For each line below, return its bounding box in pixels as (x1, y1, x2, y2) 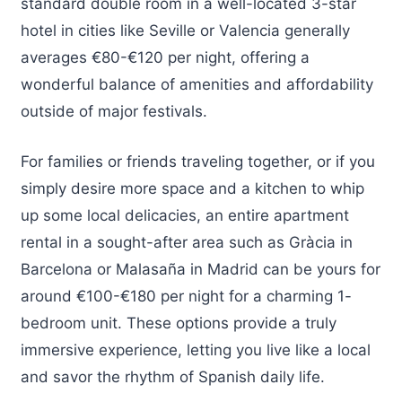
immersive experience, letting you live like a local (21, 340, 371, 359)
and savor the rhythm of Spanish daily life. (21, 367, 325, 386)
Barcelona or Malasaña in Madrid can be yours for (21, 259, 380, 278)
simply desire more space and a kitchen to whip (21, 179, 364, 197)
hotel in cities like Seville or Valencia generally (21, 22, 350, 40)
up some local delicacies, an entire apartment (21, 205, 349, 224)
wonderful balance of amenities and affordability (21, 75, 373, 94)
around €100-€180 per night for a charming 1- (21, 286, 352, 305)
